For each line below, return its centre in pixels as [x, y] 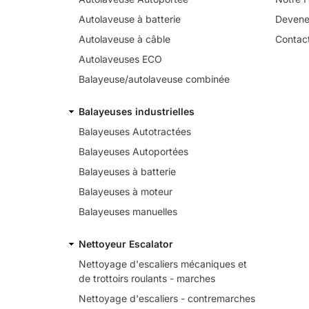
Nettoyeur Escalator [126, 243]
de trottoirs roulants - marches [147, 278]
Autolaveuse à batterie [130, 19]
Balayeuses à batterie [127, 171]
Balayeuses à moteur [126, 191]
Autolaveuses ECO [120, 59]
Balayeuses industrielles [137, 111]
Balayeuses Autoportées [133, 151]
